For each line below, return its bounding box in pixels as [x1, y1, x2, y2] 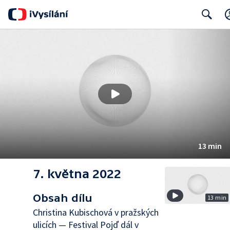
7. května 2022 [33, 167, 121, 181]
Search [193, 30, 216, 40]
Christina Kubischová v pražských [33, 206, 159, 218]
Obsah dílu [33, 192, 92, 204]
